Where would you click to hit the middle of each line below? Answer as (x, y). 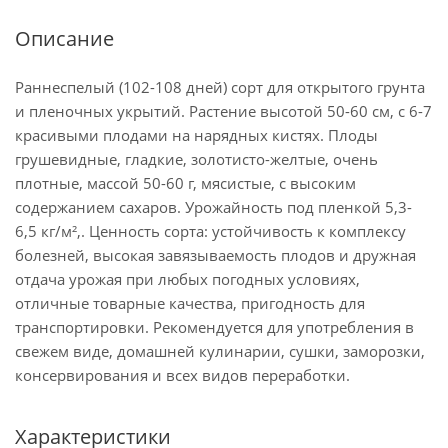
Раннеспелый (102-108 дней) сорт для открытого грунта (220, 87)
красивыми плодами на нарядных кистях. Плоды (196, 135)
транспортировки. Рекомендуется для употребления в (214, 327)
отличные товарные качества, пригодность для (190, 303)
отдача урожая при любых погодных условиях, (187, 279)
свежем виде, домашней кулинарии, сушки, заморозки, (220, 351)
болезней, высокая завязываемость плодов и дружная (215, 255)
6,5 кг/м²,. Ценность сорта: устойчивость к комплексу (210, 231)
